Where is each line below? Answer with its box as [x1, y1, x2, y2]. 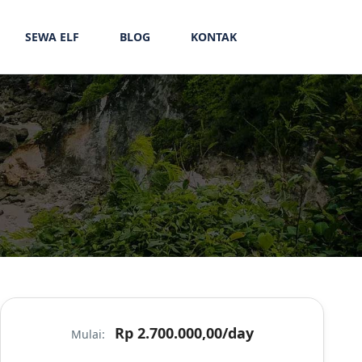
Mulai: [70, 326, 108, 342]
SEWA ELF [24, 29, 79, 44]
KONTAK [190, 29, 237, 44]
